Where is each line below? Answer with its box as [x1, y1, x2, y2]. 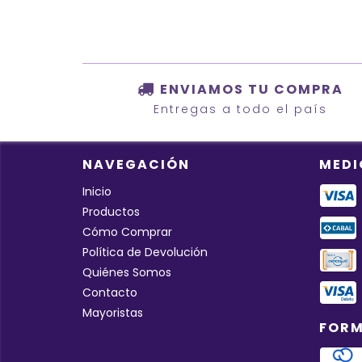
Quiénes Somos [82, 263, 171, 280]
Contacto [82, 284, 137, 301]
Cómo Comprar [82, 223, 172, 240]
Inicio [82, 183, 112, 200]
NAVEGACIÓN [82, 154, 190, 174]
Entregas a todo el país [153, 100, 327, 117]
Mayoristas [82, 304, 143, 321]
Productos [82, 203, 140, 220]
